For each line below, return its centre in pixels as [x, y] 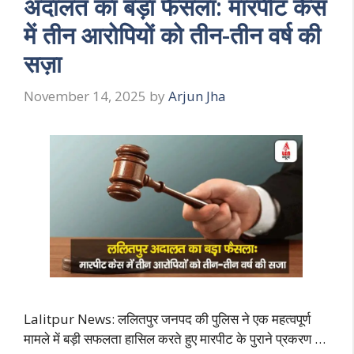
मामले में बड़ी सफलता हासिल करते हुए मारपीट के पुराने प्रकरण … [175, 339]
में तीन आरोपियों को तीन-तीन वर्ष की [172, 35]
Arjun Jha [197, 96]
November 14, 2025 [85, 96]
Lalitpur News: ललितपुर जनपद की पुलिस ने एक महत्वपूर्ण [167, 319]
